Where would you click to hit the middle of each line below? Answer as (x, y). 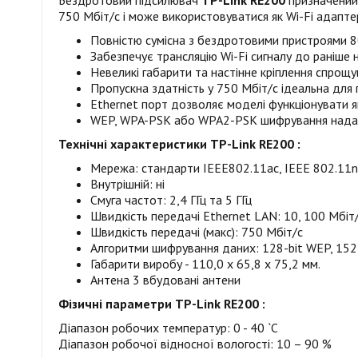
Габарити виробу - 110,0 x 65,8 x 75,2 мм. (205, 264)
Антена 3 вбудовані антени (165, 280)
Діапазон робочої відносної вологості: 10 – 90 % (195, 344)
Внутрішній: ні (127, 184)
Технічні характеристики (133, 144)
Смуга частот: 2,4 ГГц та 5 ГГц (171, 200)
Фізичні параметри (115, 304)
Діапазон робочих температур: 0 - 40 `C (168, 328)
